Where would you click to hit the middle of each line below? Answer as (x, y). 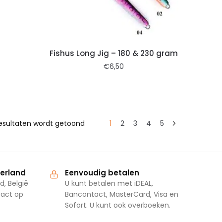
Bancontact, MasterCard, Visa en (121, 194)
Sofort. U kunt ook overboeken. (117, 205)
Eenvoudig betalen (102, 172)
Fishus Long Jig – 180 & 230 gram (114, 53)
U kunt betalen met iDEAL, (109, 183)
